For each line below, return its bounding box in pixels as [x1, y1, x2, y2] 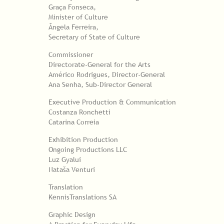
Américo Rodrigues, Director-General [48, 69, 165, 79]
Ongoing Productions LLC [48, 144, 127, 154]
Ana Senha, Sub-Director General [48, 79, 152, 89]
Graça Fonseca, [48, 2, 96, 11]
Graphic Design [48, 209, 95, 219]
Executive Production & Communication [48, 97, 176, 106]
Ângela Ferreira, [48, 22, 98, 31]
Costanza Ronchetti [48, 107, 110, 116]
